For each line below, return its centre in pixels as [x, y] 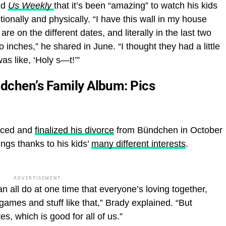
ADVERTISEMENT [37, 178]
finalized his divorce [74, 130]
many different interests [138, 144]
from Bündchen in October [168, 130]
